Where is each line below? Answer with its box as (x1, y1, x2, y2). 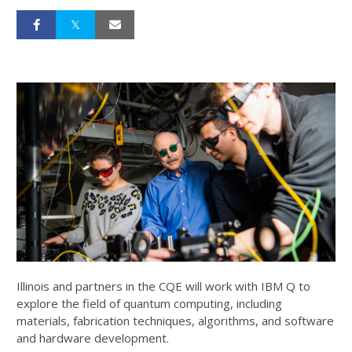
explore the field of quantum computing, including (16, 295, 282, 312)
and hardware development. (16, 330, 169, 346)
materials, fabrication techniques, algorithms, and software (16, 313, 334, 329)
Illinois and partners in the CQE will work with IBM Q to (16, 278, 310, 295)
